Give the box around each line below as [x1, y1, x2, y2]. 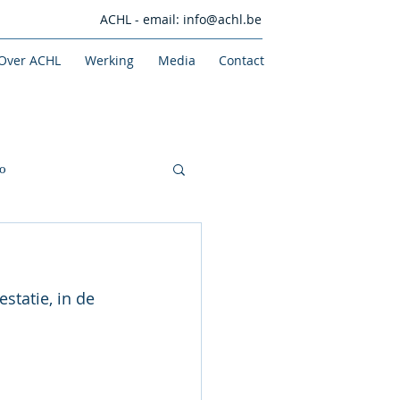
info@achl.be [182, 11, 262, 28]
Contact [218, 52, 264, 69]
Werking [84, 52, 134, 69]
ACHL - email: [99, 11, 183, 28]
